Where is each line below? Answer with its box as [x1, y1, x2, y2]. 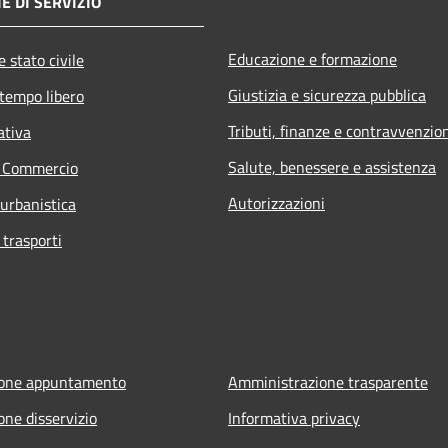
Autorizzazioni [228, 190, 325, 215]
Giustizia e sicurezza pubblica [228, 82, 426, 107]
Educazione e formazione [228, 46, 397, 71]
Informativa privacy [228, 405, 360, 430]
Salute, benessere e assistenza [228, 154, 436, 179]
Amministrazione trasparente [228, 369, 428, 394]
